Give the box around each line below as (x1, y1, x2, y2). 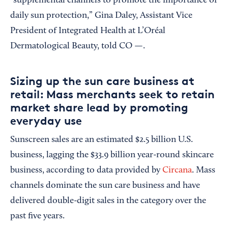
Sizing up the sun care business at (10, 74, 194, 88)
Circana (162, 166, 192, 176)
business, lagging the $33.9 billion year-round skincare (10, 151, 214, 160)
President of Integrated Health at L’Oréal (10, 26, 165, 36)
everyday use (10, 114, 82, 128)
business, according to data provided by (10, 166, 162, 176)
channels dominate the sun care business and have (10, 181, 200, 191)
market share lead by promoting (10, 101, 188, 115)
